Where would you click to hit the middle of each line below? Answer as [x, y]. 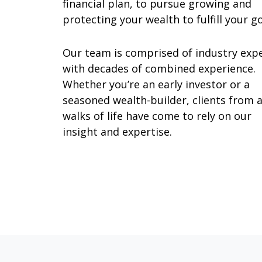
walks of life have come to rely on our [157, 116]
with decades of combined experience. [159, 69]
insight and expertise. [117, 132]
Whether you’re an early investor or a [156, 85]
